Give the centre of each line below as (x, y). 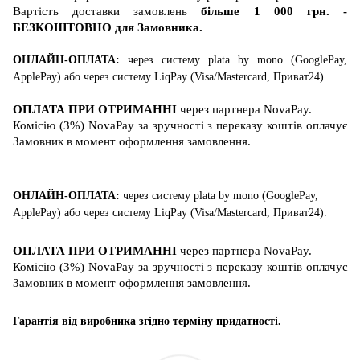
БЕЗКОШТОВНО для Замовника (106, 27)
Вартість (36, 11)
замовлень (168, 11)
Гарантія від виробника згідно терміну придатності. (147, 321)
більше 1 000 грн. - (274, 11)
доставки (96, 11)
